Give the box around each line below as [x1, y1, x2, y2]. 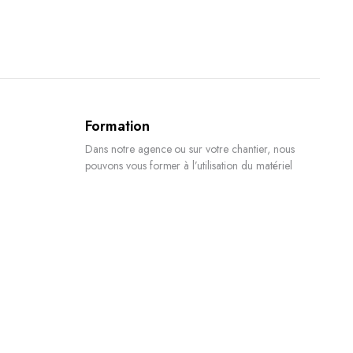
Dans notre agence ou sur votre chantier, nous [85, 141, 295, 157]
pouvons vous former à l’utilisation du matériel [85, 158, 292, 173]
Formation [85, 116, 150, 136]
